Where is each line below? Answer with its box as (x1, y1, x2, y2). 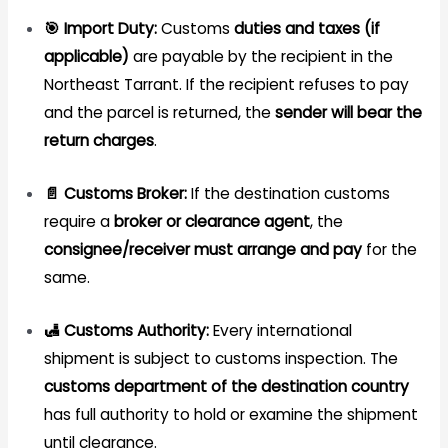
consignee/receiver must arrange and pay (43, 239, 362, 261)
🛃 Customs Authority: (43, 320, 209, 341)
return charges (43, 130, 154, 152)
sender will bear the (274, 102, 422, 124)
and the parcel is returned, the (43, 102, 275, 124)
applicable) (43, 46, 129, 68)
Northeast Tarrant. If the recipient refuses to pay (43, 74, 409, 96)
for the (361, 239, 417, 261)
